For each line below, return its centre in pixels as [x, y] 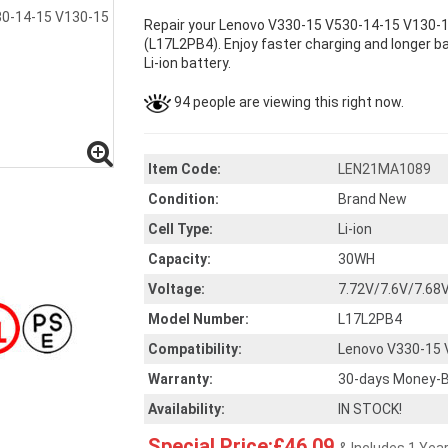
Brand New [372, 199]
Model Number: [198, 319]
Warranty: [180, 379]
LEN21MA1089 [384, 169]
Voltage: [176, 289]
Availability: [186, 409]
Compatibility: [195, 349]
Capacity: [179, 259]
